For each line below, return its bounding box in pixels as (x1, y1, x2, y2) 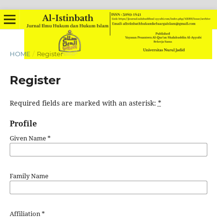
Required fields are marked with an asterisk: (9, 98, 158, 108)
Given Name (9, 133, 47, 142)
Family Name (9, 171, 48, 180)
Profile (9, 118, 37, 129)
